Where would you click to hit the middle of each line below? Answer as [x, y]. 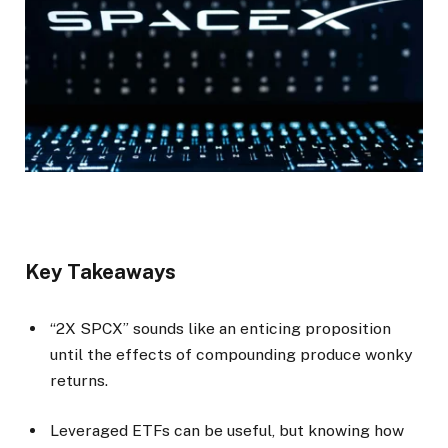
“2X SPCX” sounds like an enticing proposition [220, 328]
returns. [79, 380]
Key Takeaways [100, 272]
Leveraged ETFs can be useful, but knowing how [227, 430]
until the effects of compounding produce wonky [231, 354]
